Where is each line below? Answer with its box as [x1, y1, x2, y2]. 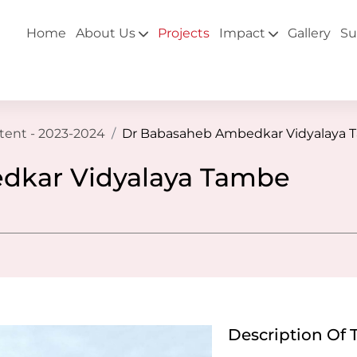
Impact [219, 25, 265, 41]
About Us [76, 25, 135, 41]
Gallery [288, 25, 331, 41]
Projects [158, 25, 210, 41]
